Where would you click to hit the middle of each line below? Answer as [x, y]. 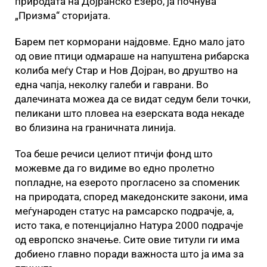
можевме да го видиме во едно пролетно [115, 168]
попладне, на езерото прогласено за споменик [127, 182]
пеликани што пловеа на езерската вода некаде [130, 113]
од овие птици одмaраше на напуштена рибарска [132, 56]
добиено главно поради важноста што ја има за [129, 254]
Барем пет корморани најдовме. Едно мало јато [130, 42]
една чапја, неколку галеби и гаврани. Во [112, 85]
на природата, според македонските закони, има [131, 197]
